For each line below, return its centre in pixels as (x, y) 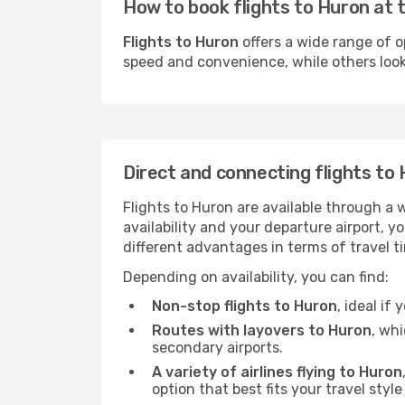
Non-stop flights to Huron (245, 306)
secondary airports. (217, 348)
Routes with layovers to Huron (262, 330)
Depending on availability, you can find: (256, 277)
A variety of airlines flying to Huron (277, 372)
